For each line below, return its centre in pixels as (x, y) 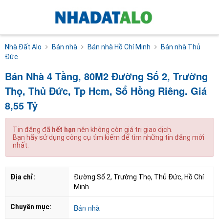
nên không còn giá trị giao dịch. (124, 129)
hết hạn (64, 129)
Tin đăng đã (32, 129)
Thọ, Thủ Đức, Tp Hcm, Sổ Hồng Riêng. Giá (106, 90)
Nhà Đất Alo (23, 47)
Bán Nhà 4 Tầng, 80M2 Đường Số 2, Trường (106, 76)
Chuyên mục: (31, 207)
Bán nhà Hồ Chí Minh (119, 47)
